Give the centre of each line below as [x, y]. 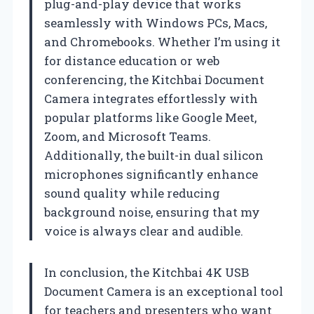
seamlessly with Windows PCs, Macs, [156, 22]
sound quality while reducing [132, 193]
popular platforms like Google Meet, [150, 117]
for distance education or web [132, 60]
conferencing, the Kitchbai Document [154, 79]
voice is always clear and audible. [144, 231]
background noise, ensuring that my [152, 212]
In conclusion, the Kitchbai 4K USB [146, 272]
